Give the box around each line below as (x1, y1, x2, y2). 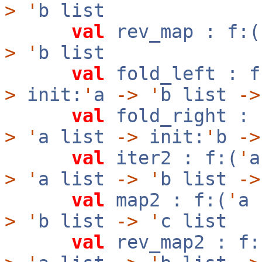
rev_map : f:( (105, 21, 260, 42)
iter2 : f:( (105, 147, 238, 168)
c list (160, 211, 227, 232)
